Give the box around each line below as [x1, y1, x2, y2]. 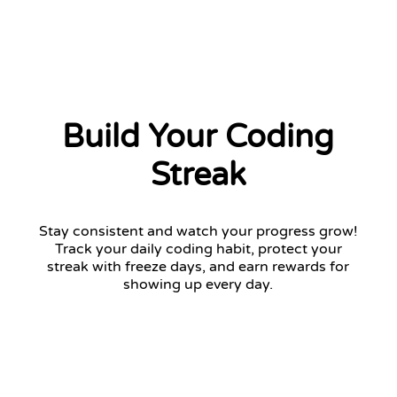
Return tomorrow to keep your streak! [52, 375, 246, 388]
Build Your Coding [62, 117, 335, 156]
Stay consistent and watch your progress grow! [38, 222, 358, 240]
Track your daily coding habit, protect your [54, 239, 342, 258]
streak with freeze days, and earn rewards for [47, 257, 350, 276]
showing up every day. [123, 275, 274, 293]
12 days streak [52, 354, 177, 376]
